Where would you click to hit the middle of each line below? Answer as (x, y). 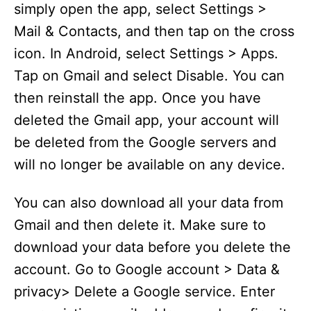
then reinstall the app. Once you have (137, 98)
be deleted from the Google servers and (145, 142)
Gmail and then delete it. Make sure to (140, 225)
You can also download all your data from (149, 203)
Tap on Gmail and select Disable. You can (149, 76)
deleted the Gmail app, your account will (146, 120)
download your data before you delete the (152, 247)
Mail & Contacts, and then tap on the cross (154, 31)
